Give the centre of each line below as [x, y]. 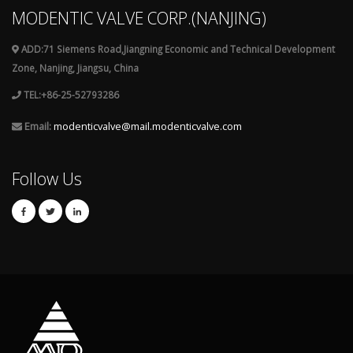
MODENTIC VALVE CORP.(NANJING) [139, 18]
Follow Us [47, 178]
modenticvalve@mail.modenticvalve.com [147, 126]
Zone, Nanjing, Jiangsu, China [75, 68]
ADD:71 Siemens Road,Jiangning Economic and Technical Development [178, 49]
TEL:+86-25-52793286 [71, 95]
